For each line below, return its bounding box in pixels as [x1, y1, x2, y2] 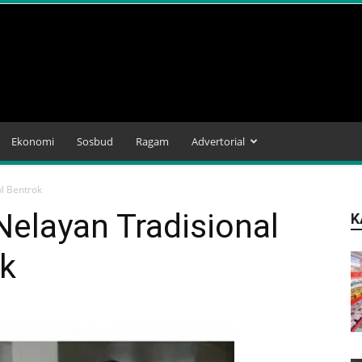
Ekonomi [11, 134, 54, 149]
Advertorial [192, 134, 245, 149]
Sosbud [77, 134, 113, 149]
